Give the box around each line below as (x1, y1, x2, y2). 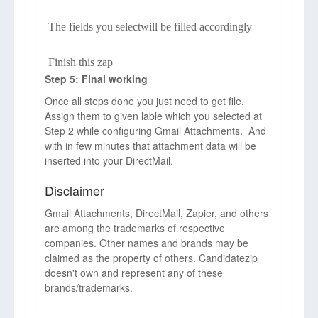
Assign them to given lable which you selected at (45, 109, 262, 123)
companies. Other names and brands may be (45, 236, 248, 250)
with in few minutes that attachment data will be (45, 138, 256, 153)
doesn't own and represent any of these (45, 265, 223, 280)
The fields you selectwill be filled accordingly (48, 21, 252, 33)
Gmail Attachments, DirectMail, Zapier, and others (45, 206, 268, 220)
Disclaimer (45, 181, 104, 199)
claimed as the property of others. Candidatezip (45, 251, 258, 265)
